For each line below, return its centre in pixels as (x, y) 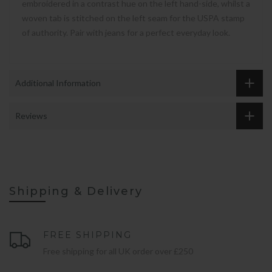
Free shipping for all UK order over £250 (118, 251)
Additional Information (58, 83)
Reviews (31, 115)
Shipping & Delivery (76, 191)
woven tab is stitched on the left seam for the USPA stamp (133, 18)
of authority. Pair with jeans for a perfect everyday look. (126, 32)
